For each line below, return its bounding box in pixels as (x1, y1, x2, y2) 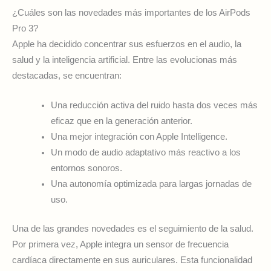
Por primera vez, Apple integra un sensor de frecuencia (12, 240, 229, 250)
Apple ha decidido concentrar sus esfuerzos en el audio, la (12, 39, 241, 49)
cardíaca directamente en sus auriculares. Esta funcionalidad (12, 255, 252, 266)
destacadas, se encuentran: (12, 70, 122, 80)
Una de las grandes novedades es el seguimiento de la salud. (12, 224, 253, 234)
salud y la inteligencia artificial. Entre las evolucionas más (12, 54, 237, 65)
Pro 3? (12, 23, 38, 33)
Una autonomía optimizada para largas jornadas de (50, 179, 252, 189)
